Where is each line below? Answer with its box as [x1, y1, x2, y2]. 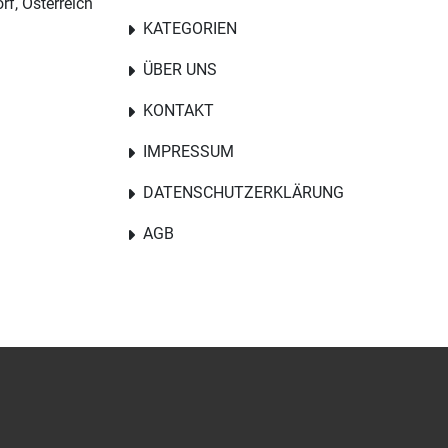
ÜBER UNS [143, 60, 217, 79]
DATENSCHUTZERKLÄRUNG [143, 183, 344, 202]
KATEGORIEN [143, 19, 237, 38]
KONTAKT [143, 101, 214, 120]
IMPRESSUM [143, 142, 234, 161]
